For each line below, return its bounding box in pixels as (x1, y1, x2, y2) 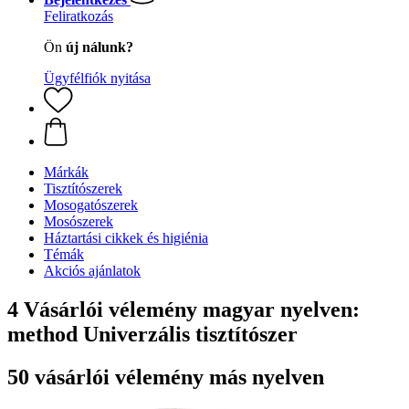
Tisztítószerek (44, 181, 122, 196)
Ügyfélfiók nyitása (44, 70, 151, 86)
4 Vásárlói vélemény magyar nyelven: (7, 297, 360, 321)
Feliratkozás (44, 8, 113, 24)
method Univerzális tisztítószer (7, 321, 298, 346)
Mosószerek (44, 214, 113, 229)
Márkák (44, 164, 89, 180)
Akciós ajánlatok (44, 263, 141, 278)
